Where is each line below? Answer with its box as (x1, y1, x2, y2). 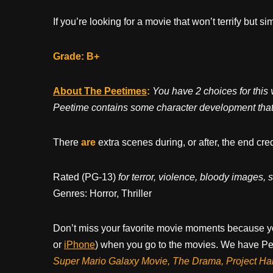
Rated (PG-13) (53, 171, 118, 182)
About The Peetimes (53, 85, 147, 96)
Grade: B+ (53, 51, 99, 62)
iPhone (64, 239, 95, 250)
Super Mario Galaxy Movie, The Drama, (53, 255, 226, 266)
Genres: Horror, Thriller (53, 188, 152, 199)
